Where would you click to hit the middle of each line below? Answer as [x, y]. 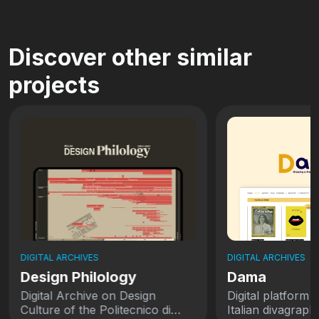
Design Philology [78, 277]
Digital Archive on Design [88, 296]
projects [54, 85]
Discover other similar [130, 57]
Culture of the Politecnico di [95, 310]
